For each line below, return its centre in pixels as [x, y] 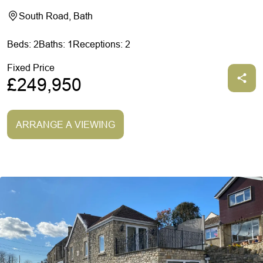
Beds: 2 [23, 44]
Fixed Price [31, 68]
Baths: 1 [56, 44]
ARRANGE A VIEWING [65, 124]
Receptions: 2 [102, 44]
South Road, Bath [56, 16]
